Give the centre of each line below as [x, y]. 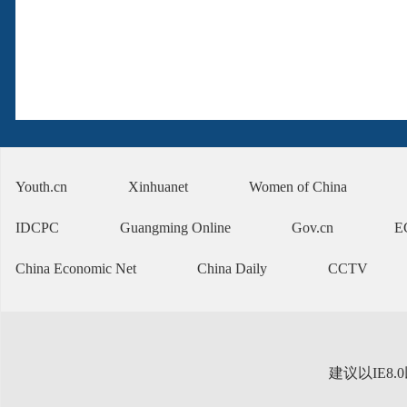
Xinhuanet [158, 187]
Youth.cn [41, 187]
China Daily [232, 268]
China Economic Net [76, 268]
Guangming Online [175, 228]
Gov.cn [313, 228]
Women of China [298, 187]
